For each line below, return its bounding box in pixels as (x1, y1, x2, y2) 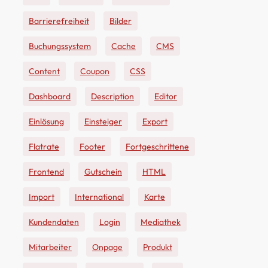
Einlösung (28, 116, 64, 127)
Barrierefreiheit (28, 16, 89, 26)
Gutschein (84, 166, 122, 177)
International (74, 191, 124, 202)
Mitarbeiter (28, 242, 72, 252)
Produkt (142, 242, 172, 252)
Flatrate (28, 141, 59, 152)
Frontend (28, 166, 64, 177)
